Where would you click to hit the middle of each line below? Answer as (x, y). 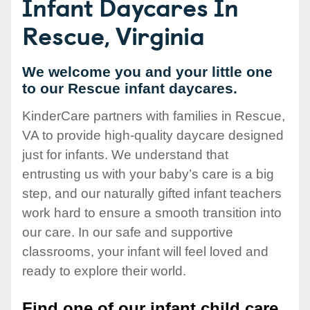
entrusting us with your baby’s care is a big (148, 174)
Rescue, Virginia (113, 35)
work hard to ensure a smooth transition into (152, 213)
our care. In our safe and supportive (128, 232)
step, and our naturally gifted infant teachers (152, 194)
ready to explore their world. (104, 271)
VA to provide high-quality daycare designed (153, 136)
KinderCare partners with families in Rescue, (154, 116)
